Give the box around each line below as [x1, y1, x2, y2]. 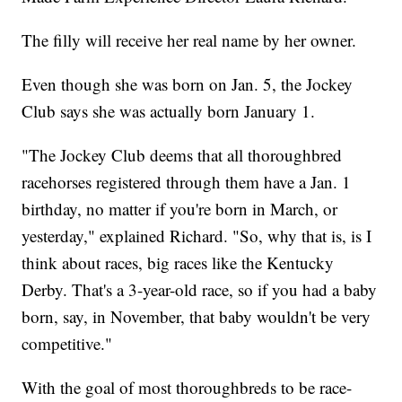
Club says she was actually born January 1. [22, 100, 316, 123]
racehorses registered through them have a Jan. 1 [22, 170, 352, 194]
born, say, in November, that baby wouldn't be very [22, 305, 371, 328]
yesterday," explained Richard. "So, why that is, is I [22, 224, 372, 248]
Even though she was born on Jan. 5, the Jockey [22, 73, 354, 96]
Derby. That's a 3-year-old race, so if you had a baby [22, 278, 378, 301]
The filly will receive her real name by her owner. [22, 29, 357, 52]
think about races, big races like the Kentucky [22, 251, 335, 275]
